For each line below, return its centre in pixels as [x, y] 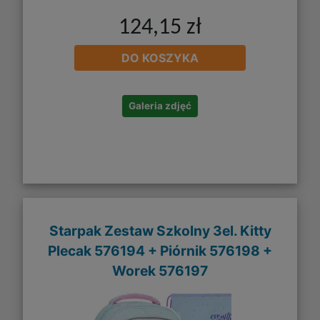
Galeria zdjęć [160, 105]
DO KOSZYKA [160, 57]
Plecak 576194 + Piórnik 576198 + [160, 251]
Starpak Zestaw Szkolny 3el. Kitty [160, 231]
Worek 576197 [160, 271]
